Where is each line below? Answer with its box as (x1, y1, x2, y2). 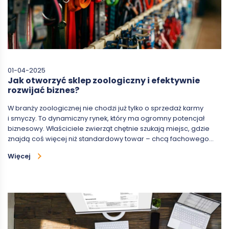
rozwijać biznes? (8, 84, 79, 96)
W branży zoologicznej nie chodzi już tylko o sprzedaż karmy (8, 103, 203, 112)
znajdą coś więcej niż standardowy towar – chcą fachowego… (8, 134, 214, 143)
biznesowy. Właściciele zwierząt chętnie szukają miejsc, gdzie (8, 124, 210, 133)
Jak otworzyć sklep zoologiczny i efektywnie (8, 74, 200, 86)
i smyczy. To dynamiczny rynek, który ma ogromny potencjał (8, 113, 204, 123)
